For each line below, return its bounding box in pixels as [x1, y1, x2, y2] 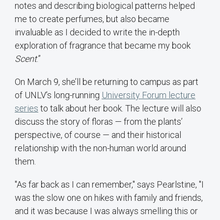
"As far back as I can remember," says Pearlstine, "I [15, 179, 204, 190]
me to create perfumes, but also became [15, 14, 169, 25]
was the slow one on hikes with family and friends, [15, 192, 203, 203]
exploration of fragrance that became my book [15, 40, 191, 51]
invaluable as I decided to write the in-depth [15, 27, 180, 38]
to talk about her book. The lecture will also [38, 103, 201, 114]
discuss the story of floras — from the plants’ [15, 116, 183, 127]
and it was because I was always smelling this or [15, 206, 198, 217]
